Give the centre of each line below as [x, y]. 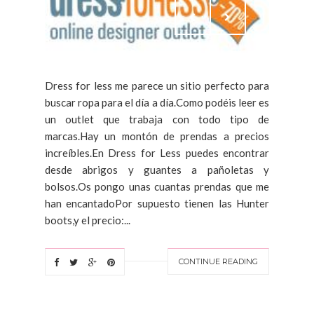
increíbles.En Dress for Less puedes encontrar [157, 152]
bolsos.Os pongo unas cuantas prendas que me [157, 186]
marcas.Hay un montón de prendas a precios [157, 136]
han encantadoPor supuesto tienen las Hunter [157, 203]
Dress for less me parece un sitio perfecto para [157, 85]
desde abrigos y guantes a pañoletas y [157, 169]
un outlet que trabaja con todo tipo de [157, 119]
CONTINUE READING [218, 261]
